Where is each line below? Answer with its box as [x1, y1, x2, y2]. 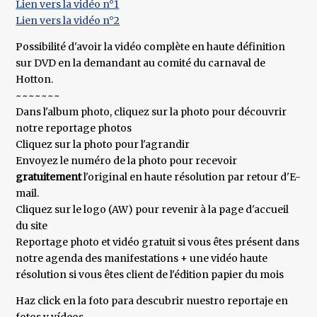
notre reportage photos [16, 122, 132, 135]
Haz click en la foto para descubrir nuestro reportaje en [16, 294, 289, 308]
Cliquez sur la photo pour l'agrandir [16, 138, 190, 151]
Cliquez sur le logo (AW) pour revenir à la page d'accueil [16, 203, 289, 217]
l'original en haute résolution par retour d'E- [81, 171, 301, 184]
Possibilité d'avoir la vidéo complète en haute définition [16, 40, 286, 54]
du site [16, 219, 48, 233]
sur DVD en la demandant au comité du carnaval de [16, 57, 266, 70]
